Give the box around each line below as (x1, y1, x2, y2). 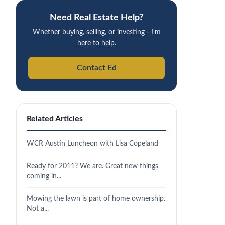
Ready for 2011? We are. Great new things (27, 162, 158, 170)
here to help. (77, 40, 116, 47)
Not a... (27, 205, 49, 212)
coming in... (27, 172, 61, 180)
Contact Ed (76, 64, 117, 72)
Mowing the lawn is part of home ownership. (27, 195, 165, 202)
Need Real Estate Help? (50, 13, 143, 22)
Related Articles (27, 115, 83, 123)
